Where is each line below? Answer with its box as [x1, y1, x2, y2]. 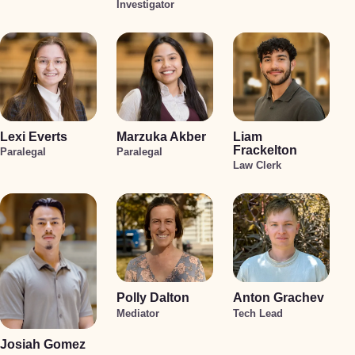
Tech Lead [233, 307, 284, 319]
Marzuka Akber [116, 129, 207, 143]
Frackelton [233, 143, 298, 157]
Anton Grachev [233, 291, 325, 305]
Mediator [116, 307, 160, 319]
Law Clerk [233, 159, 282, 172]
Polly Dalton [116, 291, 190, 305]
